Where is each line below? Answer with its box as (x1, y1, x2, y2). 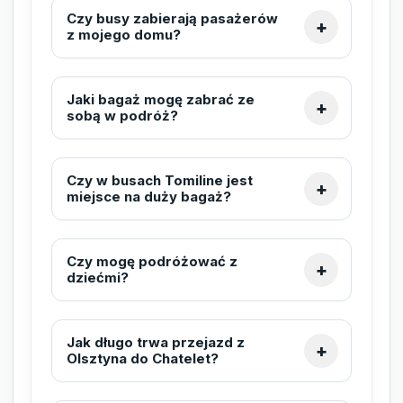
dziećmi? (67, 268, 129, 286)
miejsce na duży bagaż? (67, 187, 231, 205)
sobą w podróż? (67, 106, 178, 124)
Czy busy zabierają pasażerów (67, 9, 278, 27)
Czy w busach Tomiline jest (67, 171, 253, 189)
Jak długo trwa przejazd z (67, 333, 245, 351)
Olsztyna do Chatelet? (67, 349, 219, 367)
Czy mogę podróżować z (67, 252, 237, 270)
